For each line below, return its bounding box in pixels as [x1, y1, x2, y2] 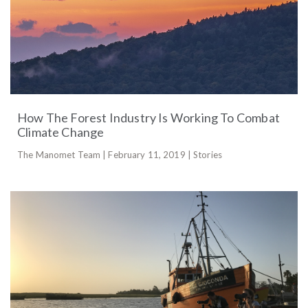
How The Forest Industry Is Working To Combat [17, 109, 280, 125]
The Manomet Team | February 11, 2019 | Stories [17, 148, 222, 160]
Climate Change [17, 124, 104, 140]
